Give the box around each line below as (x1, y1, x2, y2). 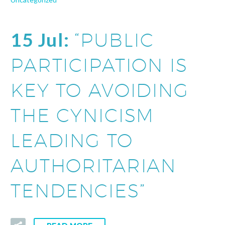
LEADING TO (11, 129, 133, 152)
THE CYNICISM (11, 104, 155, 127)
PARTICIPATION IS (11, 54, 188, 76)
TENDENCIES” (11, 179, 146, 202)
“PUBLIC (74, 29, 154, 51)
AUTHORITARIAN (11, 154, 177, 177)
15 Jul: (11, 28, 74, 51)
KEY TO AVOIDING (11, 79, 189, 101)
